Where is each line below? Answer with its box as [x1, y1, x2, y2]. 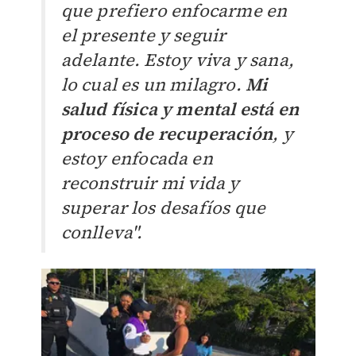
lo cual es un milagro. [60, 72, 246, 97]
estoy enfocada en [60, 146, 213, 171]
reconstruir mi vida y [60, 171, 240, 195]
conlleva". [60, 220, 143, 245]
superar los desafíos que [60, 195, 266, 220]
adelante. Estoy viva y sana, [60, 48, 295, 72]
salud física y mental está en [60, 97, 300, 122]
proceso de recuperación [60, 122, 273, 146]
